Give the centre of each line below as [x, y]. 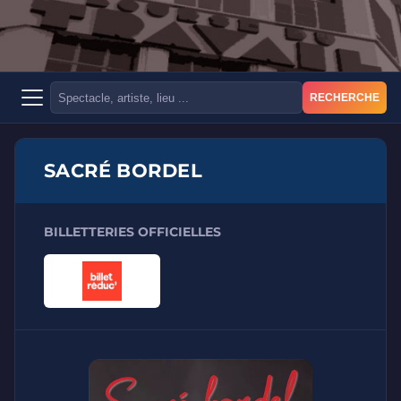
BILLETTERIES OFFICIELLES [132, 232]
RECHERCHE [345, 98]
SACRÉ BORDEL [123, 171]
